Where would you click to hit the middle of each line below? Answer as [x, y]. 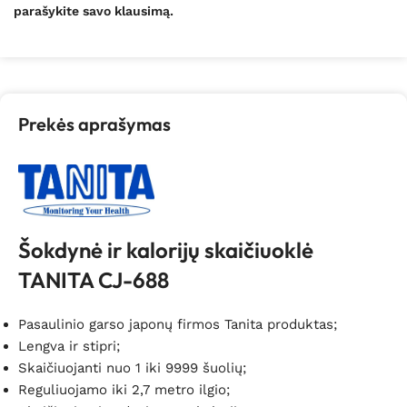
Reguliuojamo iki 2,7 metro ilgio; [124, 389]
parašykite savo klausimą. [94, 10]
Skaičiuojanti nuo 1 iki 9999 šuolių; [132, 367]
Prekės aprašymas [94, 124]
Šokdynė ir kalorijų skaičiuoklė [166, 249]
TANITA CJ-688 [94, 279]
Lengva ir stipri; [69, 346]
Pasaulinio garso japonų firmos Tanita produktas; [178, 324]
